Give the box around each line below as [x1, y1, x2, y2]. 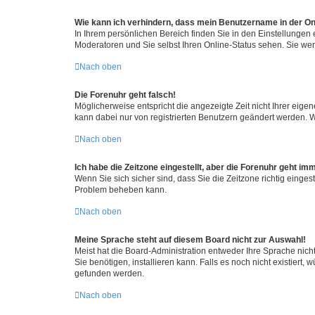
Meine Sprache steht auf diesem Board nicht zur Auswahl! [75, 234, 306, 245]
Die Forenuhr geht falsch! [75, 89, 176, 100]
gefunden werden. [75, 268, 144, 278]
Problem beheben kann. [75, 184, 167, 195]
